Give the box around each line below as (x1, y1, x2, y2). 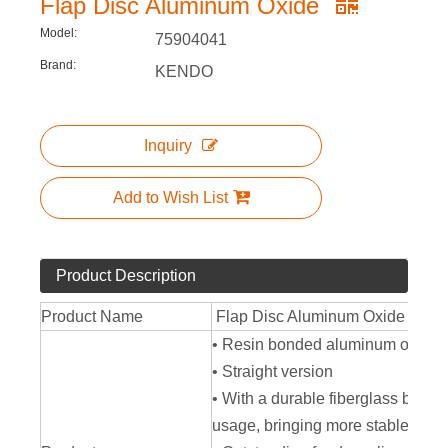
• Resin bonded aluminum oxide (212, 336, 443, 354)
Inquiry (144, 137, 192, 155)
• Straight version (212, 363, 333, 381)
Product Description (56, 267, 196, 285)
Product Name (41, 308, 143, 326)
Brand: (40, 58, 76, 73)
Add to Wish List (112, 189, 228, 207)
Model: (40, 26, 77, 41)
